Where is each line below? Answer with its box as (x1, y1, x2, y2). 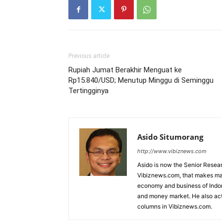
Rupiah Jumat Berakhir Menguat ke (68, 65, 182, 74)
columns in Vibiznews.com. (137, 203, 212, 210)
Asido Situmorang (137, 132, 203, 142)
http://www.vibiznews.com (137, 148, 207, 155)
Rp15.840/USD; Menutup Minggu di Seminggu (68, 76, 214, 85)
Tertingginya (68, 86, 109, 95)
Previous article (68, 53, 110, 59)
